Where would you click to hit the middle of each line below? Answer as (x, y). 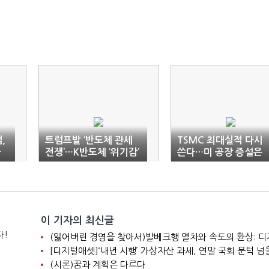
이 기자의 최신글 (77, 221)
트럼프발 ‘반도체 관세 (89, 140)
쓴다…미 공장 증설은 (220, 152)
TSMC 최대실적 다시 (220, 140)
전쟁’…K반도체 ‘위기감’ (92, 152)
